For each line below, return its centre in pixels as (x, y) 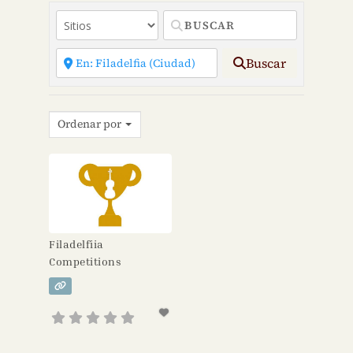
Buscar (266, 63)
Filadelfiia (76, 243)
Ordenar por (90, 124)
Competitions (85, 261)
